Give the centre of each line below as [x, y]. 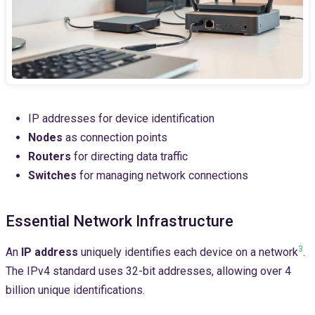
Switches [52, 176]
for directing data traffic [129, 157]
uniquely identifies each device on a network [188, 252]
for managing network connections [162, 176]
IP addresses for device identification [121, 119]
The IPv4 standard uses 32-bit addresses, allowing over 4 [148, 271]
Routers [50, 157]
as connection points [115, 138]
